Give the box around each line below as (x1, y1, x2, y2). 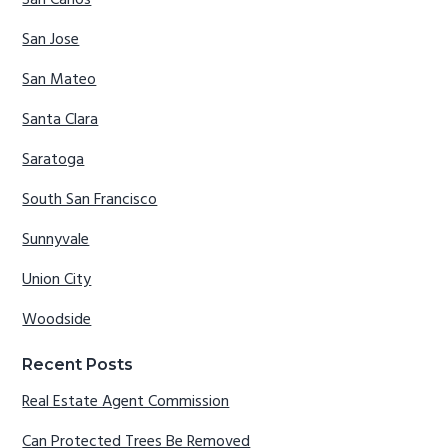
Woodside (22, 307, 92, 334)
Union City (22, 267, 92, 294)
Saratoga (22, 147, 85, 174)
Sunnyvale (22, 227, 90, 254)
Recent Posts (22, 354, 134, 374)
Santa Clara (22, 107, 99, 134)
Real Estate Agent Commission (22, 388, 230, 415)
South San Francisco (22, 187, 158, 214)
